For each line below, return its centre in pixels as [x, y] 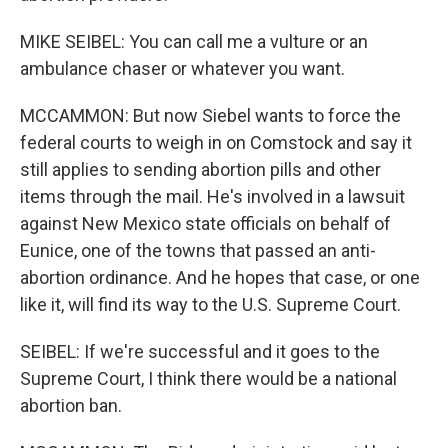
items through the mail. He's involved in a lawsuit [212, 196]
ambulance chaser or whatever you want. [182, 68]
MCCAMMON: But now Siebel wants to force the [210, 115]
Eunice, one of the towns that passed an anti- [198, 250]
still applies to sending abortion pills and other [200, 169]
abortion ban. [71, 405]
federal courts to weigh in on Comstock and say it [216, 142]
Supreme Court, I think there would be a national [208, 378]
